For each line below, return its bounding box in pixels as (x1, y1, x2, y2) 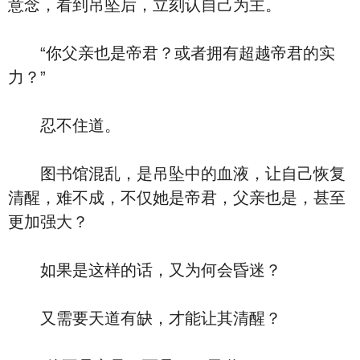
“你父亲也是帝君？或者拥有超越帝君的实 (8, 44, 335, 62)
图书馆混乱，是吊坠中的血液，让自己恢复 (8, 165, 346, 182)
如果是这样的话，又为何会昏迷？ (8, 261, 281, 279)
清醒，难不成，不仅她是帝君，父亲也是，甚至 (8, 189, 346, 207)
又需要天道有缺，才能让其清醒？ (8, 309, 281, 327)
